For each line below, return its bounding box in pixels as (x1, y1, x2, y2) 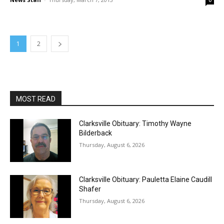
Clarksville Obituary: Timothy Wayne (79, 119, 192, 128)
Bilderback (79, 129, 112, 137)
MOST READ (16, 95, 55, 103)
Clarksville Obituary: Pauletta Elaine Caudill (79, 175, 212, 183)
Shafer (79, 184, 101, 193)
